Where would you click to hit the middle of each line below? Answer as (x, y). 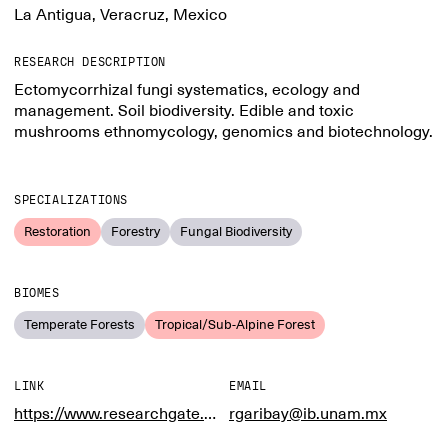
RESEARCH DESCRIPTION (90, 62)
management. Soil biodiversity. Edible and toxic (184, 111)
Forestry (135, 231)
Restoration (57, 231)
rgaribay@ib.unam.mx (308, 414)
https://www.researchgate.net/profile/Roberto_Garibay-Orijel (210, 414)
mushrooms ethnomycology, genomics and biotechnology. (223, 132)
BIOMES (37, 293)
